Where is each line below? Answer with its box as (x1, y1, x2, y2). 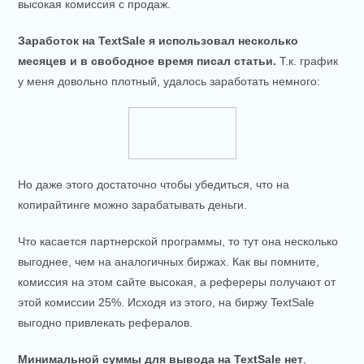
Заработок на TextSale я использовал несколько (18, 33, 299, 47)
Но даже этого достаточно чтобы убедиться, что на (18, 177, 290, 191)
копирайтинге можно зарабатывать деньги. (18, 197, 248, 211)
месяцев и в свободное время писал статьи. (18, 54, 277, 67)
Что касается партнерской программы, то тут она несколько (18, 234, 339, 248)
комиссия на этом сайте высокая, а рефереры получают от (18, 275, 336, 288)
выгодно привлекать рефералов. (18, 315, 193, 329)
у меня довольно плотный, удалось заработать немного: (18, 74, 321, 88)
